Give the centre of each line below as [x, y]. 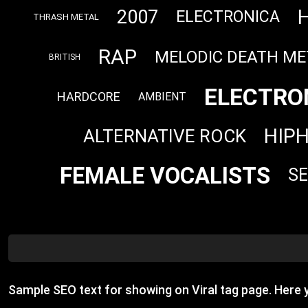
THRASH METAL [66, 17]
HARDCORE [88, 97]
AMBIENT [162, 97]
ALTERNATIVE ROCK [164, 136]
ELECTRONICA [228, 17]
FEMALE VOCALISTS [165, 175]
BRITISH [64, 57]
